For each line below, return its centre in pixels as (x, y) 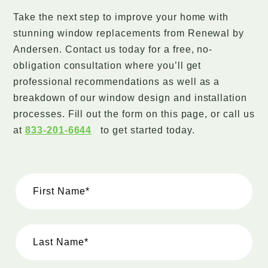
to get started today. (146, 130)
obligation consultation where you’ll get (107, 66)
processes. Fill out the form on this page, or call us (134, 114)
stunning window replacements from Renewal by (129, 33)
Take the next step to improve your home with (121, 17)
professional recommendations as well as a (117, 82)
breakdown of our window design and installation (130, 98)
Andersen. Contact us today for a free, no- (113, 50)
